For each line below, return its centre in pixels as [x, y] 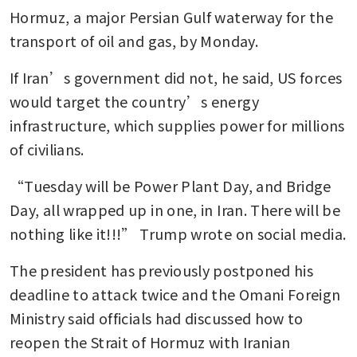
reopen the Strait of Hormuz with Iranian [150, 341]
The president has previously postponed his [162, 270]
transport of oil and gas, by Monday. [134, 40]
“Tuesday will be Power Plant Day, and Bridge [171, 185]
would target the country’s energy [134, 101]
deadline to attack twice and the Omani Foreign [175, 294]
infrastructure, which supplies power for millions [177, 125]
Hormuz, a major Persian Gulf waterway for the [172, 16]
